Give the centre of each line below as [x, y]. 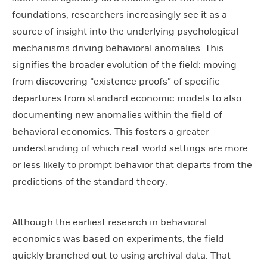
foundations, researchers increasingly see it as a [119, 15]
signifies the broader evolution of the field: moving [124, 65]
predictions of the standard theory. [90, 181]
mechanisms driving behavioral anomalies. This [118, 48]
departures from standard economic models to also [127, 98]
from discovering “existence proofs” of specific [116, 81]
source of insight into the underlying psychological [125, 31]
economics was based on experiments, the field [118, 239]
